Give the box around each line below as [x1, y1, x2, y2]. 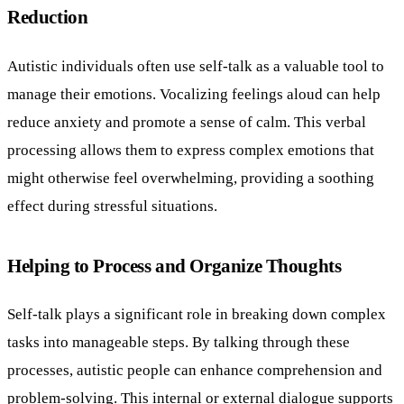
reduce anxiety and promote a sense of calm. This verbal [7, 112, 366, 131]
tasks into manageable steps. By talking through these [7, 333, 350, 352]
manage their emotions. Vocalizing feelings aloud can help [7, 84, 381, 103]
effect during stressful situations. [7, 196, 217, 215]
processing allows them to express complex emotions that [7, 140, 374, 159]
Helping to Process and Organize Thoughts [7, 254, 342, 276]
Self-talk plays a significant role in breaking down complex [7, 305, 386, 324]
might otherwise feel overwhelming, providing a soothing [7, 168, 374, 187]
